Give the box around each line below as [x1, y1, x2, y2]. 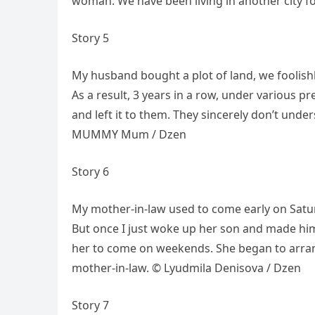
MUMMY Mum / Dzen [72, 127, 186, 143]
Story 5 [72, 30, 109, 46]
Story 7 [72, 297, 109, 314]
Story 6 [72, 164, 109, 180]
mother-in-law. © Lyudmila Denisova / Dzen [72, 260, 301, 276]
